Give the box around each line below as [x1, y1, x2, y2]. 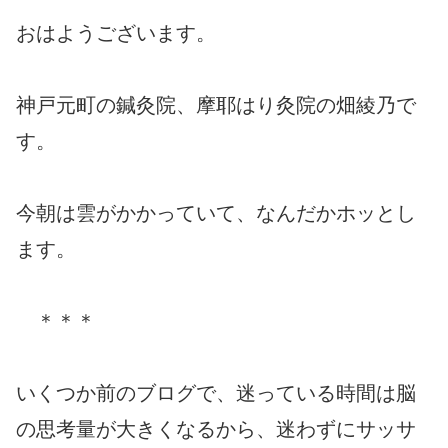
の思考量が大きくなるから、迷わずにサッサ [16, 417, 416, 440]
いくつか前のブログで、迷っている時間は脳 [16, 381, 416, 404]
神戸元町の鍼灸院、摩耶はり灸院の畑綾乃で [16, 93, 416, 116]
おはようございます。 [16, 21, 216, 44]
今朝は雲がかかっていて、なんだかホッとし [16, 201, 416, 224]
